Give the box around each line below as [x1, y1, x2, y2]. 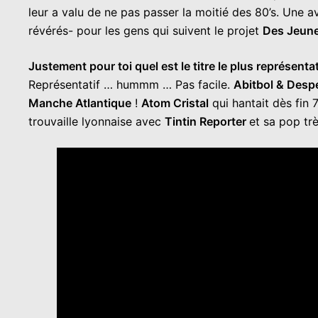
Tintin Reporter [165, 114, 249, 128]
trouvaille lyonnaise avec [28, 114, 165, 128]
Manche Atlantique [28, 95, 131, 110]
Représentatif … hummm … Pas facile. [28, 77, 234, 92]
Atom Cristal [141, 95, 209, 110]
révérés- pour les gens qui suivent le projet [28, 23, 263, 38]
